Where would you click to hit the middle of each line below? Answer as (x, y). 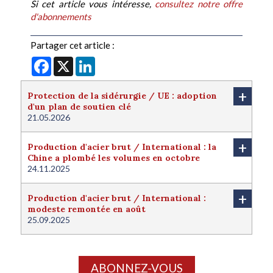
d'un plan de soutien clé (79, 107)
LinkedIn (112, 62)
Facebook (71, 62)
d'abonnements (61, 17)
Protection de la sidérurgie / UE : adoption (122, 96)
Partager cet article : (73, 45)
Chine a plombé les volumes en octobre (114, 158)
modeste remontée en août (87, 209)
